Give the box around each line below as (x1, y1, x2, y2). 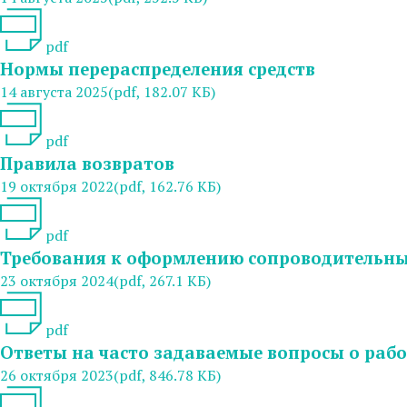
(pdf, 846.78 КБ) (114, 364, 221, 385)
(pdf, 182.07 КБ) (108, 81, 215, 102)
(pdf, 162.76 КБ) (114, 175, 221, 196)
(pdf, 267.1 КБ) (114, 270, 211, 291)
